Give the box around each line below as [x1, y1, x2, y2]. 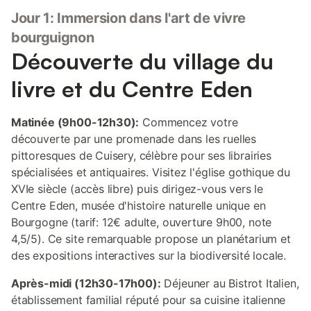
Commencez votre [139, 115, 238, 129]
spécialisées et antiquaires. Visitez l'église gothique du [11, 165, 290, 179]
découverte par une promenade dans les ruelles [11, 132, 257, 146]
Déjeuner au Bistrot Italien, [160, 276, 299, 290]
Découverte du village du [11, 47, 274, 75]
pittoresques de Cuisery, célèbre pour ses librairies [11, 149, 271, 162]
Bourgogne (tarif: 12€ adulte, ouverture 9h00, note [11, 215, 272, 229]
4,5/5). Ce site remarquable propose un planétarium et [11, 232, 291, 246]
